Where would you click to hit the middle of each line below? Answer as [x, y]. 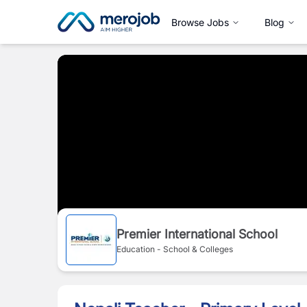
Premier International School [197, 234]
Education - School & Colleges [175, 249]
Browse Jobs [200, 22]
